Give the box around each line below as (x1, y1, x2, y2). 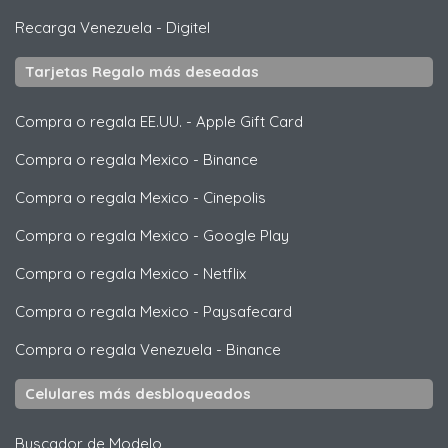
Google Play (203, 226, 289, 245)
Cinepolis (203, 188, 266, 207)
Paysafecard (203, 302, 292, 321)
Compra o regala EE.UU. (15, 112, 182, 131)
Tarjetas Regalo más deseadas (25, 62, 259, 81)
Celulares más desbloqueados (25, 384, 251, 403)
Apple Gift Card (196, 112, 303, 131)
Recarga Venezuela (15, 18, 152, 37)
